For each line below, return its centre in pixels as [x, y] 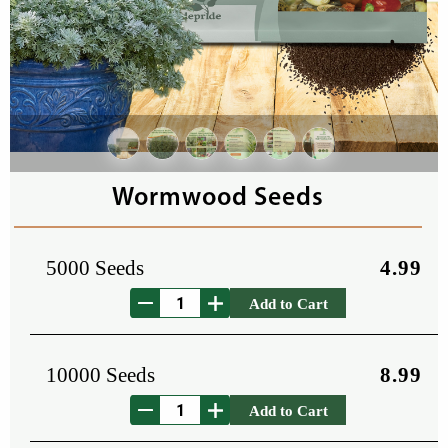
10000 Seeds [100, 374]
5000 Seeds [95, 267]
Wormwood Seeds [218, 198]
